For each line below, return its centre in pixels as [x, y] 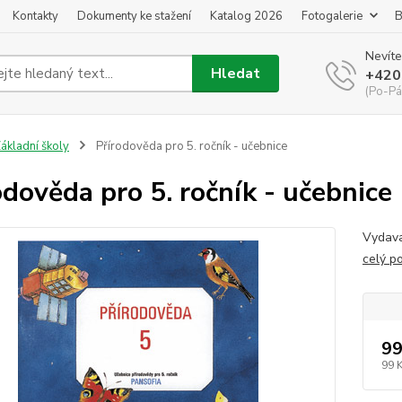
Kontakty [35, 16]
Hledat [236, 73]
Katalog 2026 [246, 16]
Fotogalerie [332, 16]
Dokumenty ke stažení [134, 16]
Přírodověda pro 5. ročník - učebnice [190, 146]
